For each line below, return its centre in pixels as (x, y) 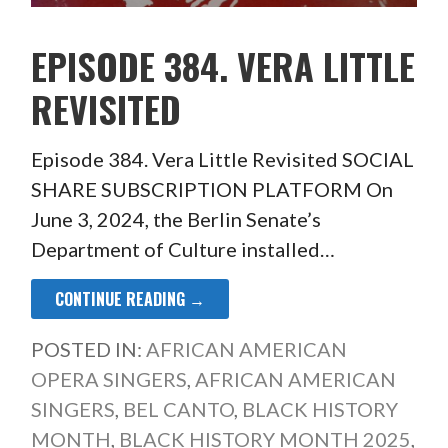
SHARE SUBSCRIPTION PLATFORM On (211, 188)
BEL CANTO (178, 408)
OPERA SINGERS (108, 378)
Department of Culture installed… (182, 248)
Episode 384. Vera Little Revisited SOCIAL (222, 158)
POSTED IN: (88, 348)
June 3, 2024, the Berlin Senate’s (175, 218)
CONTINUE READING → (129, 298)
